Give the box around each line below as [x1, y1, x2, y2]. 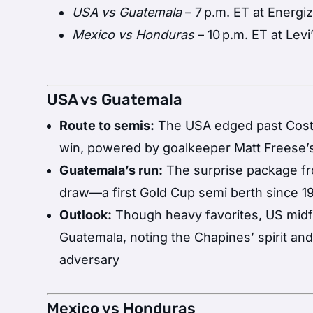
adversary [59, 252, 120, 267]
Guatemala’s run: [59, 162, 163, 177]
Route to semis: [59, 117, 155, 133]
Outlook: [59, 207, 112, 222]
